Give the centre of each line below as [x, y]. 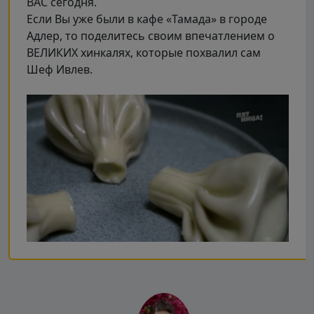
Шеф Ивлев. [60, 69]
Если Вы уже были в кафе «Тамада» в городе [147, 19]
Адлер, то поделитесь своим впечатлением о [151, 35]
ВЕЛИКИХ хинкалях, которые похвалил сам [144, 52]
